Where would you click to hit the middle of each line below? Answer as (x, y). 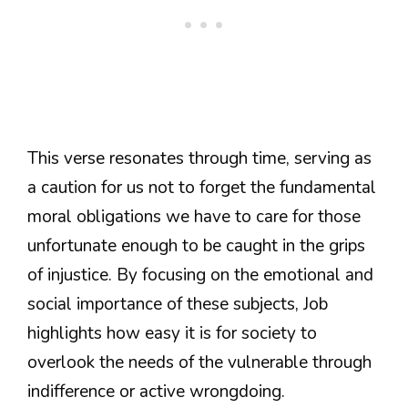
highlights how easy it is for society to (172, 334)
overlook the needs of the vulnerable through (199, 363)
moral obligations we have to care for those (194, 217)
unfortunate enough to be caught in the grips (196, 246)
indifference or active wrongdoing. (156, 392)
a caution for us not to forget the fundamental (202, 188)
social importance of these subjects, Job (178, 305)
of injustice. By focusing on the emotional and (200, 275)
